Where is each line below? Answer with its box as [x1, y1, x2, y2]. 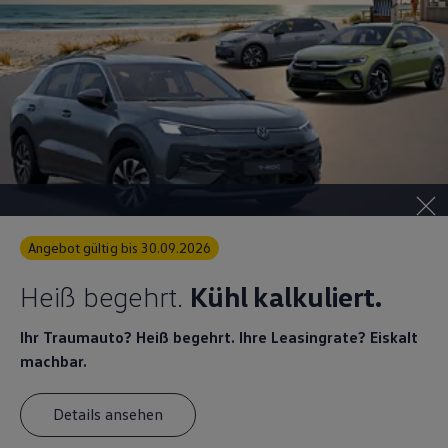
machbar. [20, 350, 87, 371]
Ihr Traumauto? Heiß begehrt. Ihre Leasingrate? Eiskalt [20, 326, 418, 347]
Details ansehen [53, 404, 163, 425]
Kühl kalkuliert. [189, 278, 382, 313]
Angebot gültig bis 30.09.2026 [36, 239, 212, 257]
